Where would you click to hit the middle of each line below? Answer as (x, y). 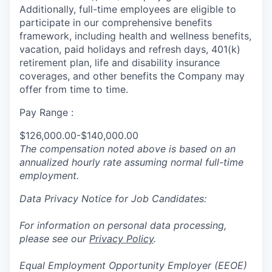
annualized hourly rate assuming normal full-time (131, 162)
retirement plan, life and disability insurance (120, 62)
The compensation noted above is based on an (127, 148)
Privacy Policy (121, 238)
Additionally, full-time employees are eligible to (128, 9)
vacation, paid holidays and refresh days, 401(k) (130, 49)
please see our (54, 238)
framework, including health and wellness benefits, (135, 36)
